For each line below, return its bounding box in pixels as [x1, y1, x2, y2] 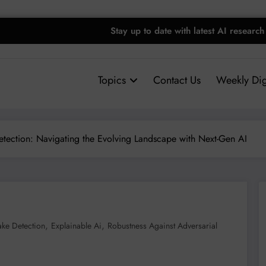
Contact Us [153, 72, 201, 88]
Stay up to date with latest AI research [110, 24, 264, 37]
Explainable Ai [51, 219, 102, 232]
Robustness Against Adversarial [107, 219, 217, 232]
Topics [97, 72, 126, 88]
